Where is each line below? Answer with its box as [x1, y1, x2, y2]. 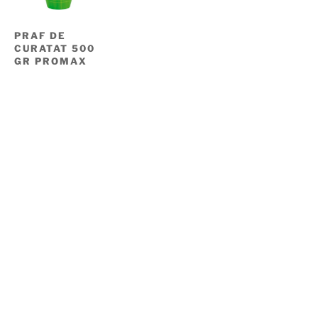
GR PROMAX [14, 55, 87, 67]
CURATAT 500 [14, 42, 95, 54]
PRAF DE [14, 29, 66, 41]
